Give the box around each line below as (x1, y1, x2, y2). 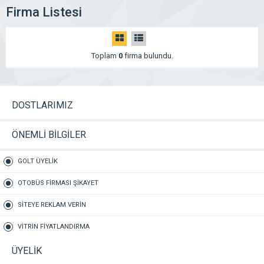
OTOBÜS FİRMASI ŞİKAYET (18, 179, 98, 187)
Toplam (91, 51, 118, 60)
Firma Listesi (6, 5, 82, 19)
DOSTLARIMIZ (12, 100, 73, 111)
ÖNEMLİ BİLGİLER (12, 129, 86, 140)
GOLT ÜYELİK (18, 157, 58, 165)
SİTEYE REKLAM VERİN (18, 201, 86, 209)
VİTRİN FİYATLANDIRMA (18, 223, 90, 230)
